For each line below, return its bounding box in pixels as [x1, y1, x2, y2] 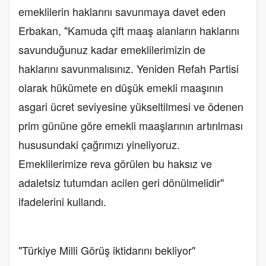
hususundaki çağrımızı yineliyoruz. [18, 137, 180, 153]
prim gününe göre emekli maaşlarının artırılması [18, 118, 243, 134]
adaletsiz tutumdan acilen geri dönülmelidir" [18, 175, 224, 191]
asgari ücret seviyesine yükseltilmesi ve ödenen [18, 99, 243, 115]
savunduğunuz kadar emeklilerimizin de [18, 42, 205, 58]
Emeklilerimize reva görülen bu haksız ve [18, 156, 212, 172]
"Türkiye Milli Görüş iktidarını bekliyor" [18, 242, 195, 258]
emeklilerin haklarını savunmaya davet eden [18, 4, 226, 20]
